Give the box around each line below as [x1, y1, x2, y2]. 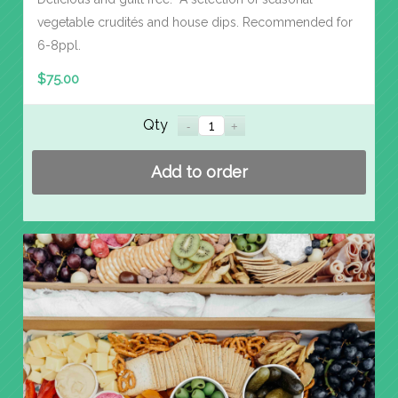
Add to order [150, 162, 248, 181]
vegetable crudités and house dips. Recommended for [37, 15, 353, 30]
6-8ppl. [37, 38, 81, 53]
